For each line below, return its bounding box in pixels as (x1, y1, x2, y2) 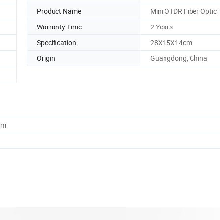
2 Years (150, 22, 173, 31)
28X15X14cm (150, 37, 192, 47)
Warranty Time (37, 22, 82, 31)
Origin (37, 53, 55, 63)
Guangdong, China (150, 53, 207, 63)
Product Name (37, 6, 81, 16)
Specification (37, 37, 76, 47)
